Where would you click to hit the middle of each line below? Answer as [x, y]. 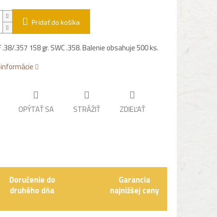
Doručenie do [32, 180]
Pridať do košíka [55, 22]
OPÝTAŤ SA [36, 109]
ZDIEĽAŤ [132, 109]
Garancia [134, 180]
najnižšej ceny [134, 190]
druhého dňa [32, 190]
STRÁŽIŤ [86, 109]
